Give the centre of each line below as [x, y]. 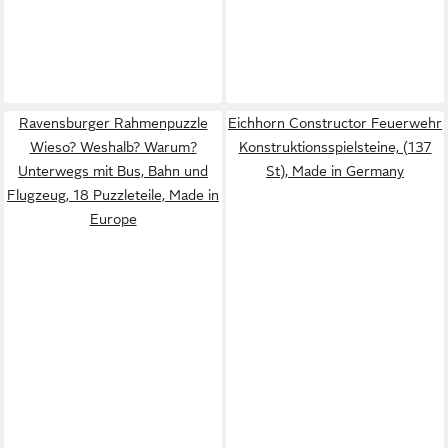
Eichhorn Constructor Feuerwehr [335, 123]
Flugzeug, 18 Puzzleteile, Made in [113, 195]
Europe [113, 219]
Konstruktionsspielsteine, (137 [335, 147]
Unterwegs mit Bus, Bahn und [113, 171]
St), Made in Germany [335, 171]
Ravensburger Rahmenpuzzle [113, 123]
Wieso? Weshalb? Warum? [113, 147]
